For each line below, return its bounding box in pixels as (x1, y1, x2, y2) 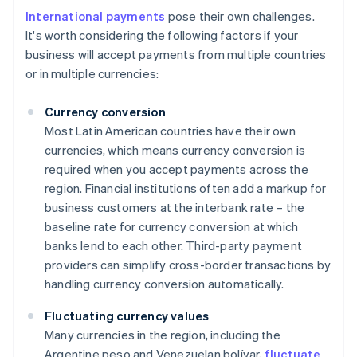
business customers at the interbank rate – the (45, 199, 305, 216)
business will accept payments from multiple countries (25, 46, 327, 63)
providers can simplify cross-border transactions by (45, 257, 331, 273)
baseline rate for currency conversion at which (45, 218, 299, 235)
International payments (25, 8, 166, 25)
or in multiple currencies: (25, 65, 159, 82)
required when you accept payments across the (45, 161, 308, 178)
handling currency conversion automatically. (45, 276, 284, 292)
